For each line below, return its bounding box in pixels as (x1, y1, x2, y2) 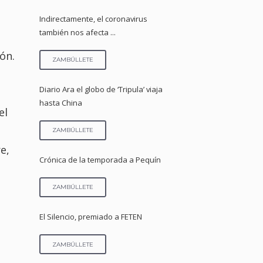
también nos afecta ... (39, 27, 116, 38)
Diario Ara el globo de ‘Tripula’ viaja (39, 84, 163, 95)
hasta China (39, 97, 83, 109)
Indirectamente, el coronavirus (39, 14, 148, 25)
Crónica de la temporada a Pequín (39, 154, 161, 166)
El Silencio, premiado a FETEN (39, 211, 143, 222)
